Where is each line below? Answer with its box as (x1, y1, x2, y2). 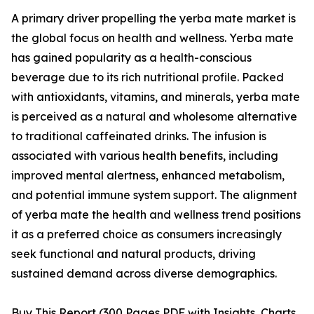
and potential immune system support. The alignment (11, 188, 297, 203)
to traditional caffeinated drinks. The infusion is (11, 129, 266, 144)
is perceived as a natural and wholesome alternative (11, 109, 297, 124)
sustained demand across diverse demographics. (11, 266, 277, 281)
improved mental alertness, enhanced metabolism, (11, 168, 285, 183)
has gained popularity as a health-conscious (11, 50, 252, 65)
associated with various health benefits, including (11, 149, 278, 163)
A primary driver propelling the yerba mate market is (11, 11, 296, 26)
